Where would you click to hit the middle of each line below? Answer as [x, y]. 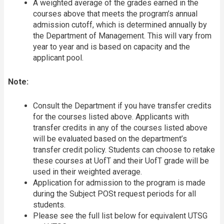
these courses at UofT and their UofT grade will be [121, 160]
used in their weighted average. [87, 171]
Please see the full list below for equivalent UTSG [120, 215]
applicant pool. [58, 57]
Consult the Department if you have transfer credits [122, 105]
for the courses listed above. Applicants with [111, 116]
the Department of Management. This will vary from [122, 35]
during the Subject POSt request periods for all [114, 193]
